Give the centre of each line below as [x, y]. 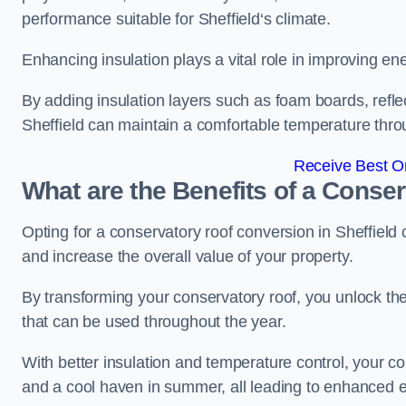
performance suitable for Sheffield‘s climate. [176, 19]
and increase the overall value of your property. [188, 257]
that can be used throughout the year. [154, 322]
